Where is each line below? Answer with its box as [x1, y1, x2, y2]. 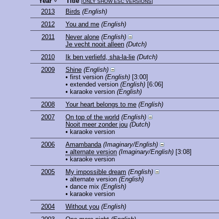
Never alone [66, 33, 99, 41]
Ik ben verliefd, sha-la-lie [66, 53, 135, 61]
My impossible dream [66, 168, 126, 176]
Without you [66, 203, 99, 211]
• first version [66, 73, 103, 81]
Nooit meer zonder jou [66, 121, 128, 129]
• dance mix [66, 183, 99, 191]
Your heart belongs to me [66, 101, 136, 109]
